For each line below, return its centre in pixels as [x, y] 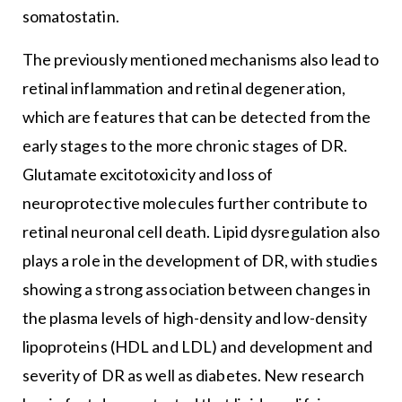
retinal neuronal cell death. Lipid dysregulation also [201, 232]
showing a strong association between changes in [197, 289]
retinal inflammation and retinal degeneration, [184, 88]
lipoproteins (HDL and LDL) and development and [197, 347]
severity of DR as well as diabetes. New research [193, 376]
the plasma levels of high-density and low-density [195, 318]
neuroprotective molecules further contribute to [195, 203]
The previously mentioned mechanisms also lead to [201, 60]
